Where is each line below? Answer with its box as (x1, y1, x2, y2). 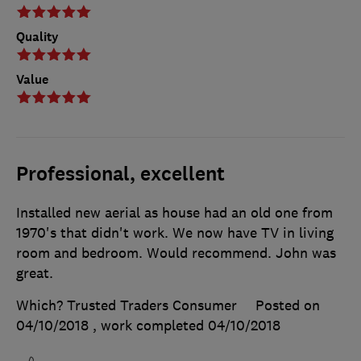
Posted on (255, 296, 320, 314)
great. (16, 263, 53, 282)
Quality (16, 27, 59, 45)
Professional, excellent (16, 160, 225, 187)
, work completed (93, 316, 208, 334)
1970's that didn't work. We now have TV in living (16, 223, 334, 242)
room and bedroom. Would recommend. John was (16, 243, 336, 262)
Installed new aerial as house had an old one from (16, 203, 333, 222)
